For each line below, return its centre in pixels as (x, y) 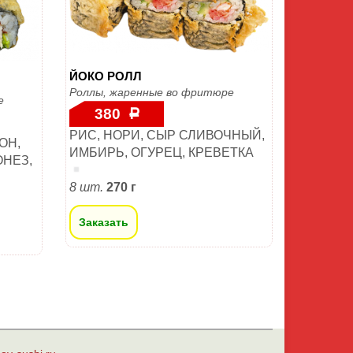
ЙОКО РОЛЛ (106, 76)
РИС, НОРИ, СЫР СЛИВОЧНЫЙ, (167, 136)
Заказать (104, 223)
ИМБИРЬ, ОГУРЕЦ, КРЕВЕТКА (162, 153)
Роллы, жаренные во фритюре (152, 93)
